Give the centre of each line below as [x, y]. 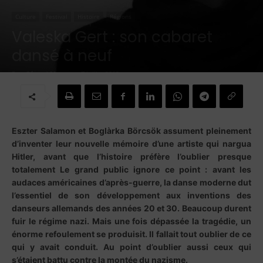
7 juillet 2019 [100, 74]
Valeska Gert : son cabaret [112, 37]
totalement [36, 169]
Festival [57, 16]
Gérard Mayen [48, 74]
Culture [26, 16]
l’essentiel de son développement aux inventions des [131, 195]
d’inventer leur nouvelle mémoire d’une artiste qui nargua [131, 144]
